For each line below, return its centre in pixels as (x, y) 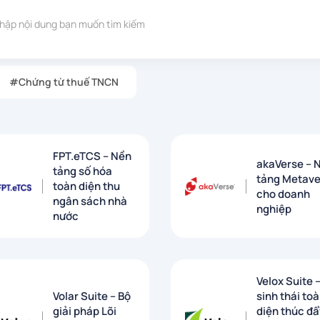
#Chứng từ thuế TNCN (64, 82)
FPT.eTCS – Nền (92, 156)
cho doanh (283, 194)
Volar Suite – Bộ (92, 296)
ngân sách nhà (90, 201)
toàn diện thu (86, 186)
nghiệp (274, 209)
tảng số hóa (82, 171)
